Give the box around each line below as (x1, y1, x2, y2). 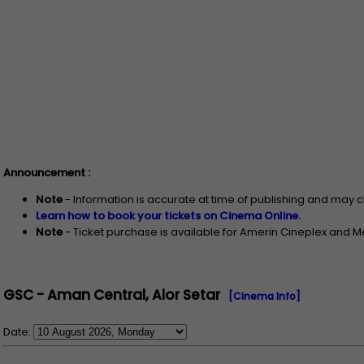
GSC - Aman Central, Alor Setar (3, 284, 220, 305)
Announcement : (3, 165, 90, 180)
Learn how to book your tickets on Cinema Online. (36, 208, 301, 223)
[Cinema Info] (228, 288, 301, 303)
